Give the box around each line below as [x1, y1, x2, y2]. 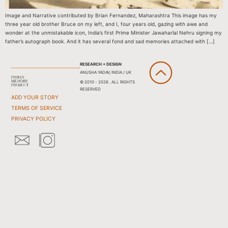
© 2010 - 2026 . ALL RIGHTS [79, 79, 135, 84]
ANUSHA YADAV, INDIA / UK [79, 69, 131, 75]
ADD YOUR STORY [11, 94, 59, 101]
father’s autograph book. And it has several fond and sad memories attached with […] [5, 38, 215, 45]
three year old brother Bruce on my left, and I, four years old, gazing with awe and [5, 21, 208, 27]
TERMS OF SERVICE [11, 104, 63, 111]
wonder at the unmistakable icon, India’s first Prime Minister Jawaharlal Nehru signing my [5, 30, 222, 36]
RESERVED [79, 86, 101, 92]
